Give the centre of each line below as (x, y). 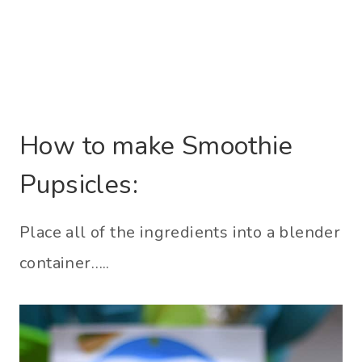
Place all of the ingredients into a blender (180, 233)
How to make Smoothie (156, 146)
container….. (65, 263)
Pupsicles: (79, 185)
